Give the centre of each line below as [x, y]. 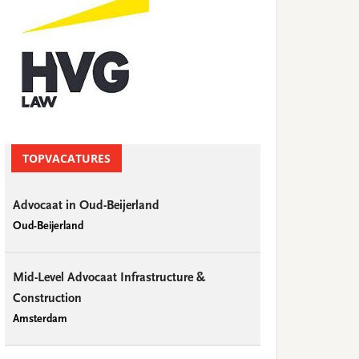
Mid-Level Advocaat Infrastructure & [109, 278]
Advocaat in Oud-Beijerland [86, 206]
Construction [47, 299]
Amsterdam [40, 320]
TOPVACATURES [67, 158]
